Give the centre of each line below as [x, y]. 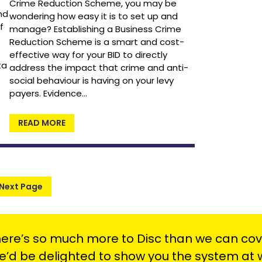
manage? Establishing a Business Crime [96, 29]
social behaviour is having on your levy [92, 81]
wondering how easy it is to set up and [94, 16]
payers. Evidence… [49, 94]
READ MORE [42, 123]
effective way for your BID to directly [89, 55]
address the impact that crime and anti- [99, 68]
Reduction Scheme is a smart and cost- [97, 42]
